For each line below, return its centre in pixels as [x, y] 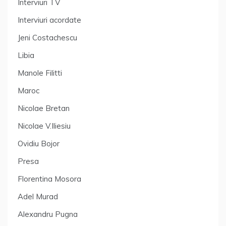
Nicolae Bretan [44, 108]
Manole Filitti [40, 73]
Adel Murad [38, 196]
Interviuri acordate [49, 20]
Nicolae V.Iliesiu [44, 126]
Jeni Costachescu [47, 38]
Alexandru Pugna [48, 214]
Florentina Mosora [49, 179]
